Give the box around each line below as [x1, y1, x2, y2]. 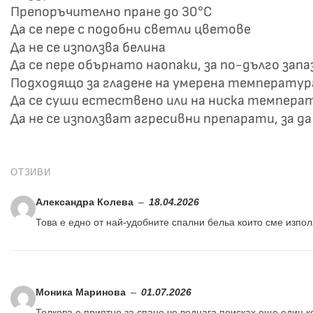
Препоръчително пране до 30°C [10, 3, 212, 20]
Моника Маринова [36, 287, 129, 298]
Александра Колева [36, 196, 136, 208]
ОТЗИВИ [10, 166, 51, 177]
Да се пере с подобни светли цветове [10, 21, 251, 38]
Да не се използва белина [10, 38, 166, 56]
